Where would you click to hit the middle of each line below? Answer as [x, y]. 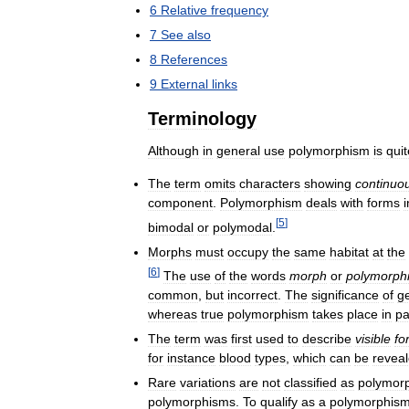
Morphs [170, 252]
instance [191, 358]
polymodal [242, 227]
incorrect [252, 295]
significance [345, 295]
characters [270, 183]
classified [310, 383]
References [194, 59]
